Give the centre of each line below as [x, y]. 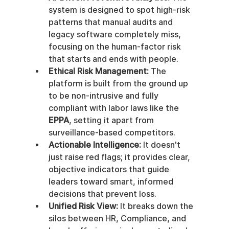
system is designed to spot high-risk [120, 10]
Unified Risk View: [83, 207]
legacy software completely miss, [116, 35]
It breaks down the [156, 207]
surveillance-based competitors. [112, 133]
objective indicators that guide [110, 170]
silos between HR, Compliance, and [118, 219]
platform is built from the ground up [119, 84]
